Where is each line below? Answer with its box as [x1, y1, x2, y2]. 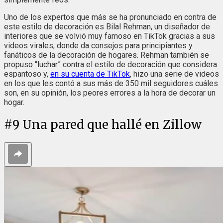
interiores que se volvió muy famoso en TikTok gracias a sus [4, 31, 215, 41]
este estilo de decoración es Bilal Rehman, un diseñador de [4, 22, 210, 32]
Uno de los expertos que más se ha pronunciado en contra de [4, 12, 217, 22]
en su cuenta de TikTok [50, 69, 130, 79]
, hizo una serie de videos [130, 69, 219, 79]
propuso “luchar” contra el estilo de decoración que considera [4, 60, 217, 70]
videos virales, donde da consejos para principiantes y [4, 41, 193, 51]
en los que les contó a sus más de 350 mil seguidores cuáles [4, 79, 218, 89]
